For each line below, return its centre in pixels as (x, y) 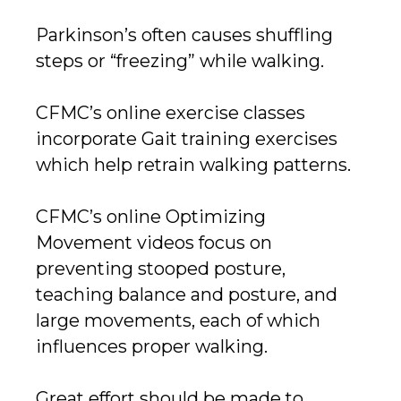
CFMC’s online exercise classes (171, 113)
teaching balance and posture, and (187, 295)
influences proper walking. (152, 347)
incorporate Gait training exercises (187, 139)
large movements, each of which (178, 321)
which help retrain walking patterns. (193, 165)
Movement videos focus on (154, 243)
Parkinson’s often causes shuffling (184, 35)
